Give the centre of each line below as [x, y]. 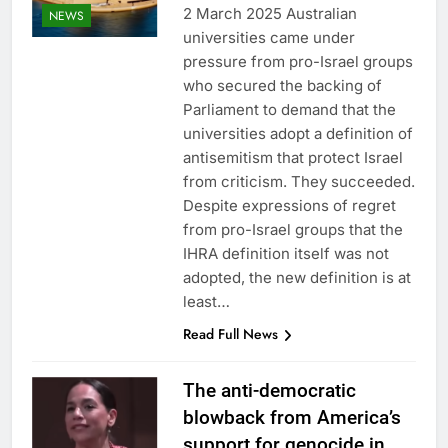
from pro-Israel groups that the [292, 230]
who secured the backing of [282, 86]
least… [206, 302]
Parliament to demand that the [289, 110]
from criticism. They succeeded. [298, 182]
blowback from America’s [291, 418]
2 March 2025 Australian [269, 14]
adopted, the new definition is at [296, 278]
